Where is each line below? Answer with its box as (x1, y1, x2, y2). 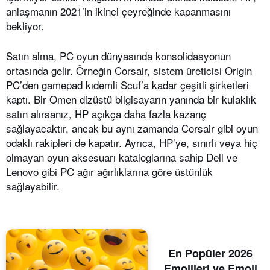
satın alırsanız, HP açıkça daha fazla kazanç (6, 106, 206, 121)
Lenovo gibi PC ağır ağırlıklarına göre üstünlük (6, 164, 213, 179)
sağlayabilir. (6, 178, 60, 193)
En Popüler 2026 (168, 245, 253, 261)
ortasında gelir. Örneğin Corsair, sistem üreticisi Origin (6, 63, 252, 78)
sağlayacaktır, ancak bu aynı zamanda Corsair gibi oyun (6, 121, 258, 136)
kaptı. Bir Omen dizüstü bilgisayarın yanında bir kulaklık (6, 92, 256, 107)
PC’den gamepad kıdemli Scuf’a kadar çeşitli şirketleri (6, 77, 249, 92)
